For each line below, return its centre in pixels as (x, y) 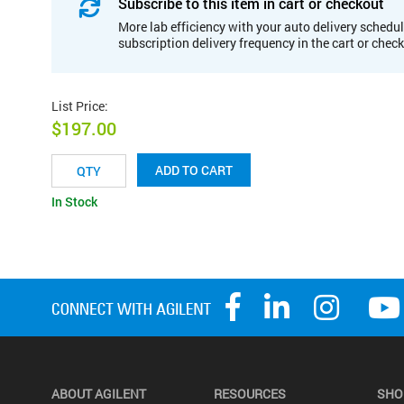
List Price (78, 106)
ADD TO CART (194, 170)
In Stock (74, 202)
